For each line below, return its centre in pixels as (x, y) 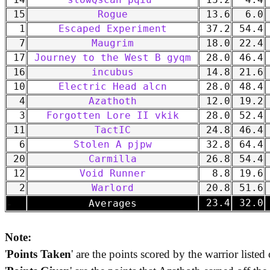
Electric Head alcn (113, 87)
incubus (113, 73)
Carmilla (113, 159)
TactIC (113, 130)
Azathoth (113, 102)
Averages (113, 204)
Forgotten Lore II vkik (113, 116)
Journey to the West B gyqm (113, 58)
